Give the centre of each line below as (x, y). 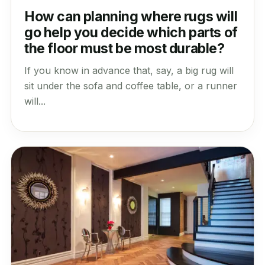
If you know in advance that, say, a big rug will (129, 70)
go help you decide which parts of (131, 32)
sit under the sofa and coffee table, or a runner (130, 85)
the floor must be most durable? (124, 48)
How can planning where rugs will (131, 16)
